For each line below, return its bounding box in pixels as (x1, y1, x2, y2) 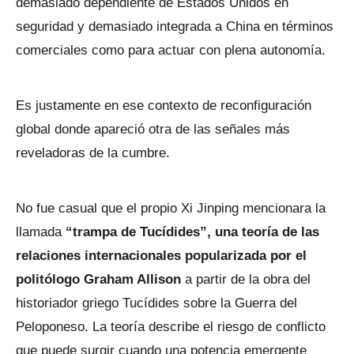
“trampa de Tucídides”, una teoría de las (66, 224, 319, 239)
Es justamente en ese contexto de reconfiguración (16, 97, 311, 113)
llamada (16, 224, 66, 239)
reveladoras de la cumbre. (16, 145, 170, 160)
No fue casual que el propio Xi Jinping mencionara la (16, 200, 326, 216)
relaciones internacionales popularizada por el (16, 247, 307, 263)
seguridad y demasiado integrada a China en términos (16, 18, 333, 34)
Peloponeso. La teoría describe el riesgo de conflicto (16, 318, 326, 334)
